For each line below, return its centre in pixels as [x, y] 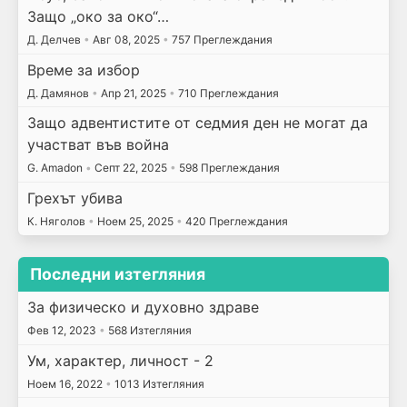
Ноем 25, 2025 [135, 221]
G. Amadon [56, 168]
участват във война [98, 145]
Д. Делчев [55, 40]
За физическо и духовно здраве [143, 307]
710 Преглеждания [227, 93]
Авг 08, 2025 [126, 40]
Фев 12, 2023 [63, 330]
